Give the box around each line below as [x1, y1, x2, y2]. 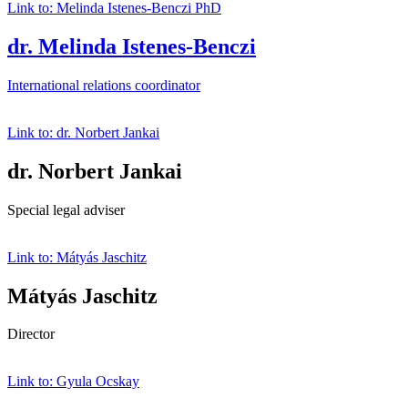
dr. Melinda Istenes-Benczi [7, 34, 256, 58]
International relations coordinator [7, 76, 200, 93]
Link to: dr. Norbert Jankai [7, 124, 159, 140]
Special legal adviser [7, 201, 125, 218]
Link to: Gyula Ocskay [7, 373, 139, 390]
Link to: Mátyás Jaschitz [7, 249, 147, 265]
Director [7, 326, 55, 342]
